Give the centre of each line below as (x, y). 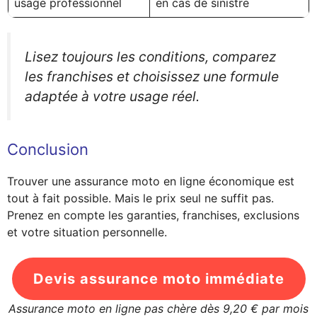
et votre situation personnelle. (87, 232)
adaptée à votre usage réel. (112, 96)
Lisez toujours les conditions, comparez (150, 56)
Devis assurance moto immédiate (158, 279)
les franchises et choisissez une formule (152, 76)
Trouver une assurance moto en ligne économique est (151, 181)
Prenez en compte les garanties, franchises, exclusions (153, 215)
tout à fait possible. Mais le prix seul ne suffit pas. (140, 198)
